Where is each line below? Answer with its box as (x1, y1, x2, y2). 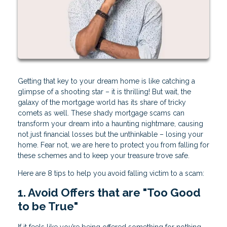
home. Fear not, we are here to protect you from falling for (18, 141, 209, 149)
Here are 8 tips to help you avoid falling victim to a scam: (18, 169, 204, 178)
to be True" (18, 200, 78, 213)
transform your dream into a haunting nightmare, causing (18, 120, 203, 128)
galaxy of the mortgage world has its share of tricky (18, 98, 186, 107)
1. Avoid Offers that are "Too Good (18, 186, 201, 200)
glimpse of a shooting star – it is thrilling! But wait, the (18, 88, 191, 96)
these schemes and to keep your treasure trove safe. (18, 152, 190, 160)
